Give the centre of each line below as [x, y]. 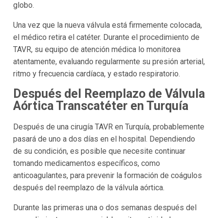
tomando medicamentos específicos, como [86, 163]
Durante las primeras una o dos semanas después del [105, 207]
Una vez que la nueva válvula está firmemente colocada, [107, 25]
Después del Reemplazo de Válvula [109, 94]
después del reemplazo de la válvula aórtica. [89, 187]
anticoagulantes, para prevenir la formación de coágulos [107, 175]
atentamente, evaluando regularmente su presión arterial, [109, 62]
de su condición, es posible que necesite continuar [99, 151]
